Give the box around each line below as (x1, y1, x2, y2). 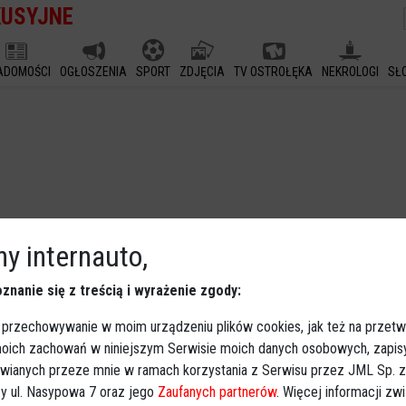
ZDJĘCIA (179, 64, 225, 79)
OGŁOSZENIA (60, 64, 127, 79)
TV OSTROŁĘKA (234, 64, 313, 79)
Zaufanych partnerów (158, 383, 276, 401)
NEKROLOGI (322, 64, 379, 79)
